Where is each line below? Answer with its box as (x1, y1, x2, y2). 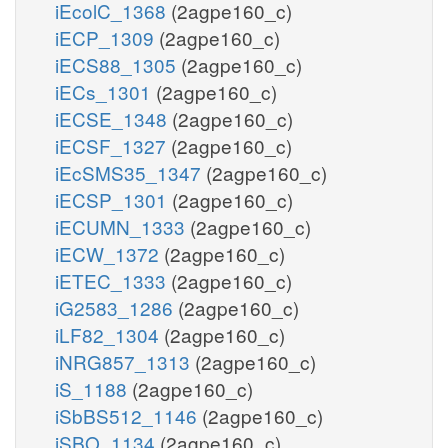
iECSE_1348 (55, 104, 172, 132)
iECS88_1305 (55, 50, 181, 78)
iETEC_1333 (55, 266, 171, 294)
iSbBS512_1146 (55, 401, 202, 429)
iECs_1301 (55, 77, 156, 105)
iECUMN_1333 (55, 212, 190, 240)
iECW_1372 (55, 239, 164, 267)
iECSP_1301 (55, 185, 172, 213)
